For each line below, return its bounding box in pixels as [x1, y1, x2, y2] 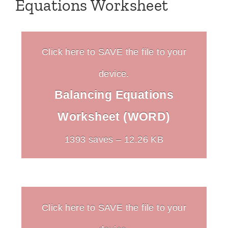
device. [99, 68, 129, 79]
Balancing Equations [54, 88, 174, 102]
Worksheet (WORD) [58, 110, 170, 124]
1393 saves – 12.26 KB [64, 134, 164, 145]
